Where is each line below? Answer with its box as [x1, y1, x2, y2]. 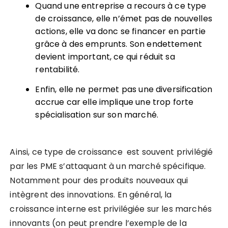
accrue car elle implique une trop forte [35, 96, 194, 108]
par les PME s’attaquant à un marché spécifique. [10, 160, 206, 172]
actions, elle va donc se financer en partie [35, 25, 206, 37]
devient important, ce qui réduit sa [35, 50, 175, 63]
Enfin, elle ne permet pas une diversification [35, 83, 213, 95]
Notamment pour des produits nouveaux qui [10, 174, 188, 186]
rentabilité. [35, 63, 80, 75]
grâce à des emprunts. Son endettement [35, 38, 203, 50]
